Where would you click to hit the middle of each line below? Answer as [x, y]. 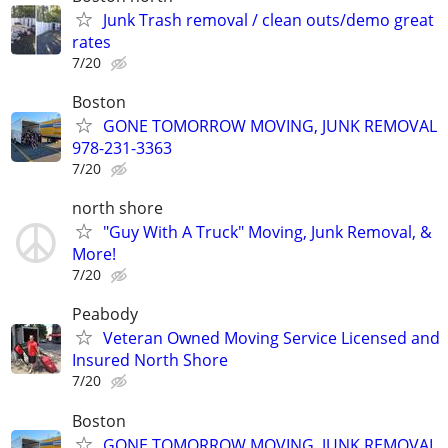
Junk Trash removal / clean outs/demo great [268, 19]
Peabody [105, 314]
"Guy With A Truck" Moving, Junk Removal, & [267, 232]
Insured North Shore [150, 360]
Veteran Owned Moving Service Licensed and [271, 338]
